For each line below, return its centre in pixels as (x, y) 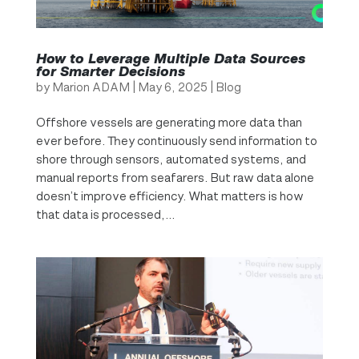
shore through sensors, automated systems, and (171, 159)
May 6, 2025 (172, 87)
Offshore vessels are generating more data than (169, 122)
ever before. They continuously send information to (176, 140)
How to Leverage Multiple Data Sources (170, 58)
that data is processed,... (105, 214)
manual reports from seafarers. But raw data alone (175, 177)
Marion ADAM (91, 87)
